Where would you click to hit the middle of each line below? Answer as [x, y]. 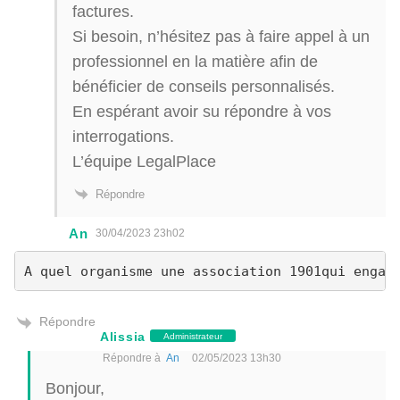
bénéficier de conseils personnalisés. [204, 86]
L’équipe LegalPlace [144, 161]
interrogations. [123, 136]
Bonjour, [75, 387]
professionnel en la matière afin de [195, 61]
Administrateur [192, 336]
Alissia [123, 336]
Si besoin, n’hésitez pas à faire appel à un [221, 36]
